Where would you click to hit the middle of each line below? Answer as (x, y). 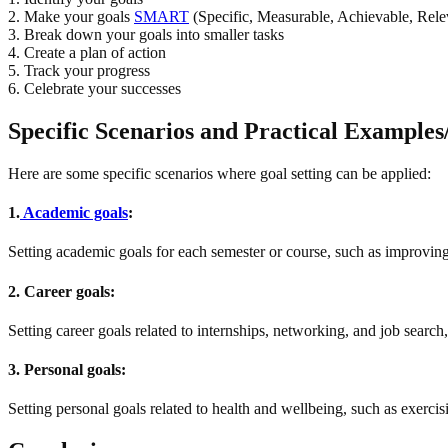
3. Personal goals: (67, 370)
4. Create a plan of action (87, 53)
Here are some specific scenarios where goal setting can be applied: (219, 173)
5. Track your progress (79, 71)
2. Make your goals (71, 17)
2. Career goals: (61, 291)
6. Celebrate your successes (94, 89)
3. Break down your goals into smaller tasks (146, 35)
